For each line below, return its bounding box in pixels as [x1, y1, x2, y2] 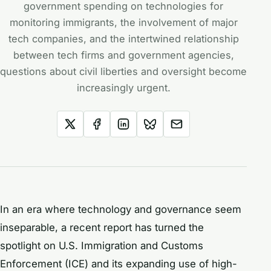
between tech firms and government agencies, [13, 49, 234, 61]
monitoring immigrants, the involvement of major [9, 16, 238, 28]
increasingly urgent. [76, 82, 171, 94]
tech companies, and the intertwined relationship [8, 33, 239, 45]
